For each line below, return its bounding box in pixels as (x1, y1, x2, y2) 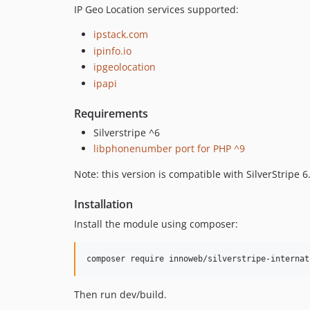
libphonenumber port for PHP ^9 (93, 142, 245, 156)
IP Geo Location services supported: (74, 3, 239, 17)
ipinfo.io (93, 44, 131, 57)
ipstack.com (93, 28, 148, 42)
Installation (74, 197, 133, 212)
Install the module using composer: (74, 217, 238, 231)
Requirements (74, 105, 148, 121)
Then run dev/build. (74, 288, 167, 302)
